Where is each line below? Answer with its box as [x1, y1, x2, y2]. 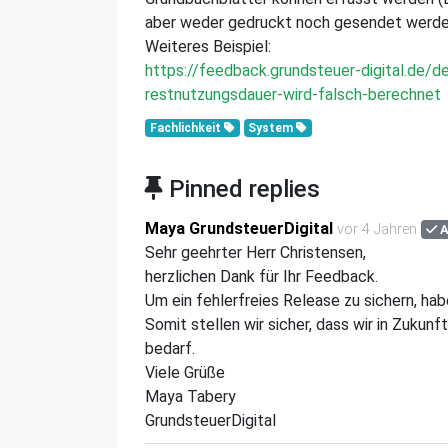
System [248, 121, 297, 135]
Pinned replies [163, 175, 320, 203]
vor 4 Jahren [337, 221, 417, 238]
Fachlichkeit [149, 121, 224, 135]
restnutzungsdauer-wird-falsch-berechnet [145, 85, 441, 104]
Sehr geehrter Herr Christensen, [145, 243, 366, 262]
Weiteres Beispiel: [145, 37, 271, 56]
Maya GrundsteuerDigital [145, 219, 333, 238]
